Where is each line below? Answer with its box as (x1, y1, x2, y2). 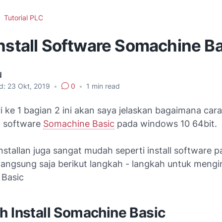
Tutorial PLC (4, 13, 43, 22)
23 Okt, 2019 (7, 82, 52, 90)
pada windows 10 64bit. (114, 118, 217, 129)
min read (90, 82, 120, 90)
